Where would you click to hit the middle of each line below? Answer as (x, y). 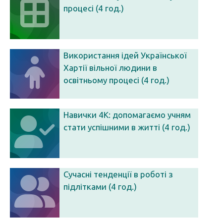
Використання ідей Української (125, 55)
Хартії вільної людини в (110, 68)
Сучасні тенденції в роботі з (118, 174)
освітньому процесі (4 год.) (116, 80)
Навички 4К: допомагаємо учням (127, 115)
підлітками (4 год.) (100, 187)
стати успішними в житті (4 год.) (127, 127)
